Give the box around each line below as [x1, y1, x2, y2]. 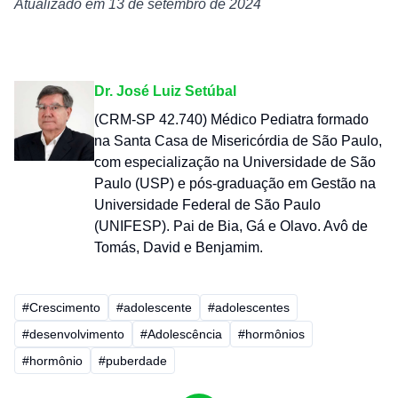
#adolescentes [208, 299, 290, 314]
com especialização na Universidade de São [94, 154, 376, 170]
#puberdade [99, 353, 167, 368]
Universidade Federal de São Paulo [94, 196, 321, 212]
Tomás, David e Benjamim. [94, 239, 263, 255]
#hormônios [238, 326, 305, 341]
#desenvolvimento [22, 326, 124, 341]
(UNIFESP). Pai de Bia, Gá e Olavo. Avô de [94, 218, 368, 234]
